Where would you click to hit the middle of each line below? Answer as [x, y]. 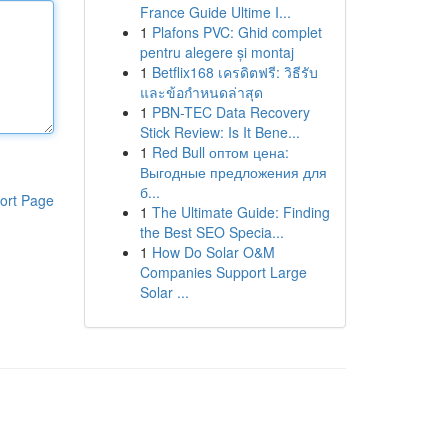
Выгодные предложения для [233, 172]
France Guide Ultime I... [215, 12]
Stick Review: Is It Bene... [219, 132]
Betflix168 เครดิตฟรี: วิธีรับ [234, 72]
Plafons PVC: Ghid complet [236, 32]
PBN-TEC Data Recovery [230, 112]
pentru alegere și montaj [216, 52]
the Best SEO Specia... [211, 232]
